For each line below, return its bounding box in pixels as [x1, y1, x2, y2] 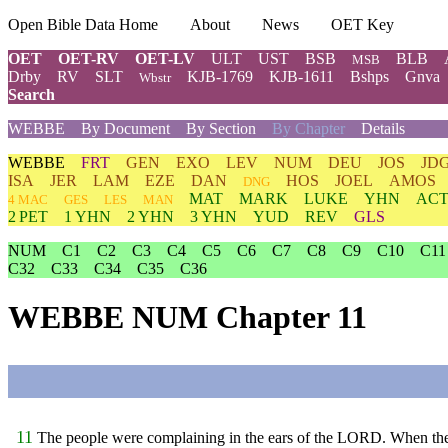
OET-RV [58, 50, 119, 67]
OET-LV [135, 50, 195, 67]
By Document [81, 120, 170, 137]
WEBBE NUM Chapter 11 [8, 299, 367, 336]
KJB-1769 [187, 68, 253, 85]
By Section [186, 120, 256, 137]
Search [8, 86, 55, 103]
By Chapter [256, 120, 361, 137]
